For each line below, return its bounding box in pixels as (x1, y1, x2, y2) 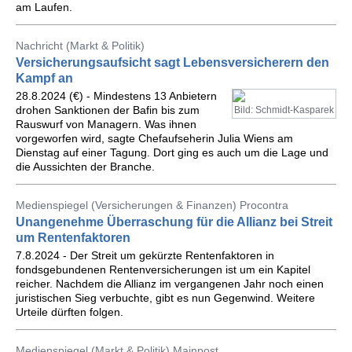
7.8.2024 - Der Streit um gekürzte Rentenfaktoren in (16, 249, 274, 262)
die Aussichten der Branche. (16, 160, 155, 173)
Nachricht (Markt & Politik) (16, 39, 145, 52)
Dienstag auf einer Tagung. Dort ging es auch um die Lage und (16, 146, 328, 159)
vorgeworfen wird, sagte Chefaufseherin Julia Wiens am (16, 132, 293, 145)
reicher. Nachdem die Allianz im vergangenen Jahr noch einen (16, 277, 324, 290)
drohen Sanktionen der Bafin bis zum (16, 104, 200, 116)
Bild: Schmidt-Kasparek (234, 104, 334, 115)
